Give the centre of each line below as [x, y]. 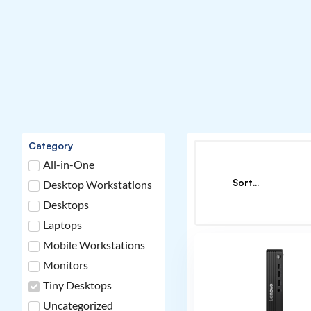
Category [51, 145]
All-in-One [69, 165]
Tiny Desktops [78, 285]
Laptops [63, 225]
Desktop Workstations [98, 185]
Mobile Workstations [94, 245]
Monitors [66, 265]
